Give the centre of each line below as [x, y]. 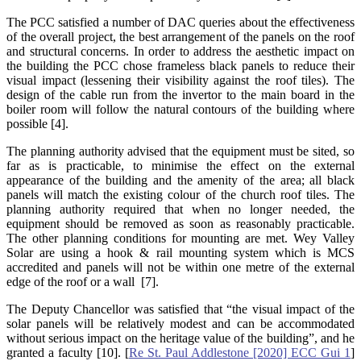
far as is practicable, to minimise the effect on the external [180, 166]
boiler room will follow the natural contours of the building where [180, 110]
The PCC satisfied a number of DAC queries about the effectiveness [180, 23]
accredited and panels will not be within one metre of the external [180, 268]
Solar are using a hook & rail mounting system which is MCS [180, 253]
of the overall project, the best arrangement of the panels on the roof [180, 37]
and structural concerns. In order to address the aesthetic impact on [180, 52]
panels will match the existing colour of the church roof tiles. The [180, 195]
